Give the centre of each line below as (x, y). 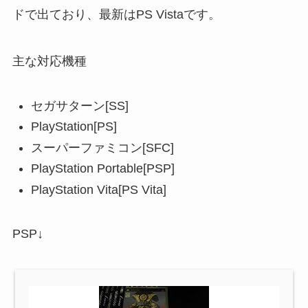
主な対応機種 (49, 61)
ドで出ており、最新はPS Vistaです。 (116, 15)
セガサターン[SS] (79, 106)
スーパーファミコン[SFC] (102, 147)
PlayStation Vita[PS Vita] (98, 189)
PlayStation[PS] (74, 127)
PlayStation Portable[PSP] (102, 169)
